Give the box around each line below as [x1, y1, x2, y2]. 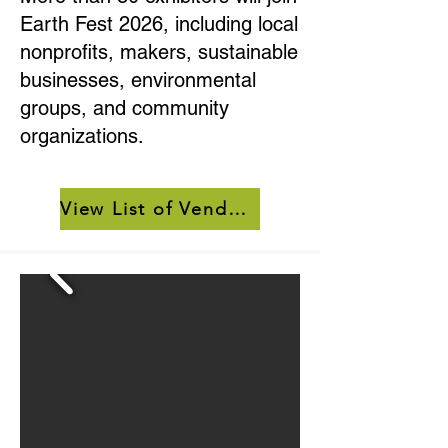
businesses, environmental [20, 68, 256, 92]
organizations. [20, 124, 144, 148]
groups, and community [20, 96, 229, 120]
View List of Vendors [227, 198, 246, 220]
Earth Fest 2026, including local [20, 12, 298, 36]
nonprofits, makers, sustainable [20, 40, 298, 64]
